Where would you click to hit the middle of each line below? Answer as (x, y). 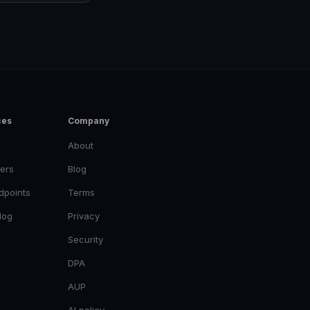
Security (85, 239)
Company (89, 121)
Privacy (84, 216)
